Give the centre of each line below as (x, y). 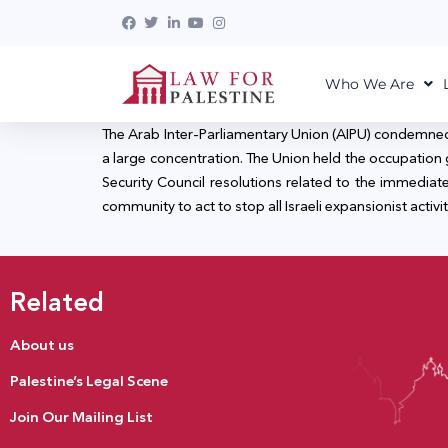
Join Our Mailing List (81, 416)
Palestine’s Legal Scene (89, 380)
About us (42, 344)
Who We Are (369, 84)
